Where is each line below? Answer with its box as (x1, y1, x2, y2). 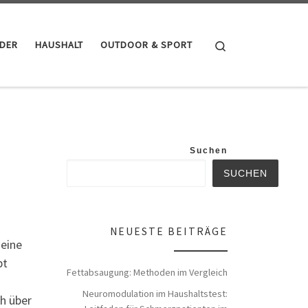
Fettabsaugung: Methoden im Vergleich (67, 266, 228, 279)
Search (227, 37, 256, 51)
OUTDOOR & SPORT (100, 38, 192, 52)
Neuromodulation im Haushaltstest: (82, 287, 228, 300)
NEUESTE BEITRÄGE (110, 225, 228, 239)
